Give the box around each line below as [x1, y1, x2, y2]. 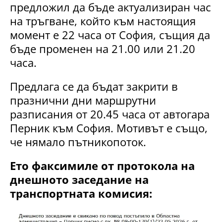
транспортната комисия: [10, 186, 152, 201]
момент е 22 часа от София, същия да [10, 27, 210, 43]
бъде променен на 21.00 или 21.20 [10, 41, 195, 56]
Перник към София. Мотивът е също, [10, 120, 208, 136]
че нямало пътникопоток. [10, 134, 146, 150]
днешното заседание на [10, 172, 149, 187]
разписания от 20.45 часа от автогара [10, 107, 210, 122]
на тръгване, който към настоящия [10, 13, 196, 29]
